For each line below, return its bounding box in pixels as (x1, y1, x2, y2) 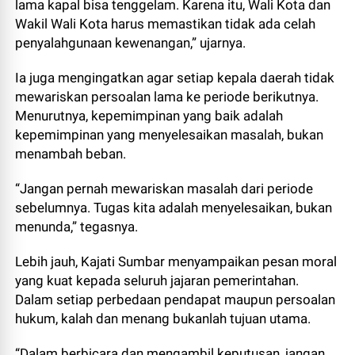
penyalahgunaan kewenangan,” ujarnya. (15, 35, 246, 51)
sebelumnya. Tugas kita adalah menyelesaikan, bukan (15, 200, 333, 216)
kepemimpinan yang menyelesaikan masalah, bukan (15, 127, 324, 143)
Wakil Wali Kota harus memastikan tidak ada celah (15, 16, 316, 32)
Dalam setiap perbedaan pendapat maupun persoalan (15, 292, 336, 307)
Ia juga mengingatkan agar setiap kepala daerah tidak (15, 70, 335, 86)
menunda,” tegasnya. (15, 219, 139, 235)
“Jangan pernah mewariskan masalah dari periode (15, 181, 314, 197)
